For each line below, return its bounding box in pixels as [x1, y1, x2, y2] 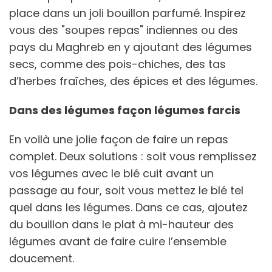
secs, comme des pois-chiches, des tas [9, 56, 226, 72]
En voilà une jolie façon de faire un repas [9, 131, 228, 147]
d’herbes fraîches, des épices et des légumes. [9, 73, 260, 89]
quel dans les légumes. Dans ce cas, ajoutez [9, 199, 248, 215]
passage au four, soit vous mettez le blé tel [9, 182, 243, 198]
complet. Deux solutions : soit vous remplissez [9, 148, 257, 164]
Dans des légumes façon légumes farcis [9, 102, 240, 118]
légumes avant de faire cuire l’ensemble [9, 233, 226, 249]
